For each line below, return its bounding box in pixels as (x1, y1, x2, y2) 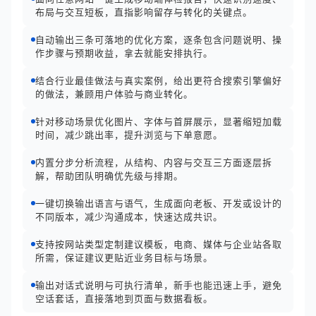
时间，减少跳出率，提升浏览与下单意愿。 (35, 129, 223, 140)
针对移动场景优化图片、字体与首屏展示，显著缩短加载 (35, 116, 282, 127)
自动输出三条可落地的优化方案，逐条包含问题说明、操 (35, 34, 282, 45)
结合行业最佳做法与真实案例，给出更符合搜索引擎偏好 (35, 75, 282, 86)
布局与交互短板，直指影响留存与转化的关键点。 (35, 6, 253, 18)
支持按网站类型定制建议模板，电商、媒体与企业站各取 (35, 238, 282, 250)
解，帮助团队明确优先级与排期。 (35, 170, 183, 181)
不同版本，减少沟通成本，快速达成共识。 (35, 211, 223, 222)
